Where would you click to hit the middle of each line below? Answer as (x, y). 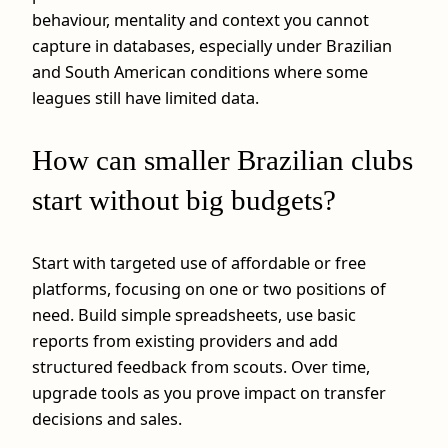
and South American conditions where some (200, 72)
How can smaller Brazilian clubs (222, 160)
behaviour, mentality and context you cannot (200, 20)
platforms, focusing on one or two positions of (209, 288)
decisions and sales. (107, 418)
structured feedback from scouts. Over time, (201, 366)
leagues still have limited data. (145, 98)
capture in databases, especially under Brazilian (212, 46)
